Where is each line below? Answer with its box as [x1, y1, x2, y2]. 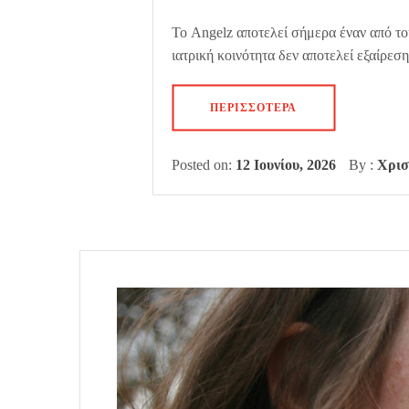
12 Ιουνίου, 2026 [236, 156, 336, 173]
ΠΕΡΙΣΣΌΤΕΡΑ [210, 100, 297, 114]
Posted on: [172, 156, 236, 173]
